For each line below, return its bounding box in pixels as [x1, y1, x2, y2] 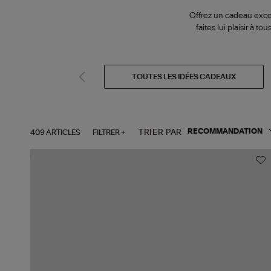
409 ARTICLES [30, 128, 80, 136]
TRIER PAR [139, 128, 182, 137]
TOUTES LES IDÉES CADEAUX [132, 73, 236, 80]
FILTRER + [93, 128, 126, 136]
